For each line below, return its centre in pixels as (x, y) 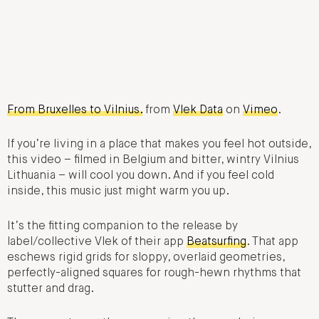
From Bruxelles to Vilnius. (75, 110)
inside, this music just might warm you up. (118, 192)
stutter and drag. (51, 289)
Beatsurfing (216, 242)
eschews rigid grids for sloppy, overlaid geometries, (146, 257)
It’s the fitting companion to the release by (122, 226)
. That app (272, 242)
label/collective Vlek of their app (97, 242)
